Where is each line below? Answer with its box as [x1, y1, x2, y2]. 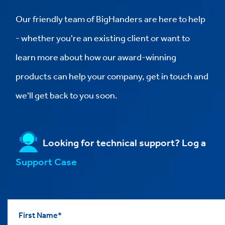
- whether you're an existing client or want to [16, 32, 190, 43]
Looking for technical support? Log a [41, 136, 206, 149]
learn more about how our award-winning [16, 51, 176, 62]
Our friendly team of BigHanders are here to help [16, 13, 205, 24]
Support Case [16, 155, 77, 168]
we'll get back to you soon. [16, 89, 118, 100]
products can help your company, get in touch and [16, 70, 208, 81]
